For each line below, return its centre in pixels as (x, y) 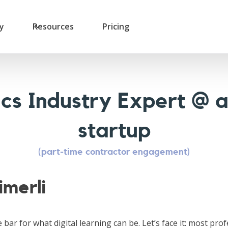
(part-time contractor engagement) (114, 152)
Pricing (116, 26)
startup (114, 131)
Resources (53, 26)
